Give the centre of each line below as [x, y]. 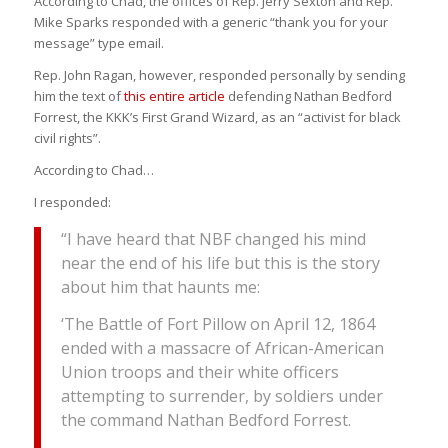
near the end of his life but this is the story [220, 262]
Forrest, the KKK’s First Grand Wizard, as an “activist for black [217, 116]
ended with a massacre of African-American [222, 348]
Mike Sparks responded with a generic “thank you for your [210, 21]
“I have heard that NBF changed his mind [213, 238]
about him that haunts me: [160, 286]
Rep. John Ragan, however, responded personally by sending [219, 74]
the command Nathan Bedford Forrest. [205, 420]
